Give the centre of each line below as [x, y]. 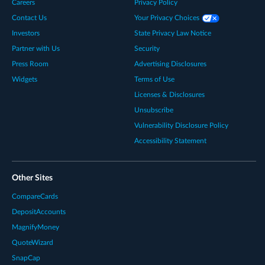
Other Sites [32, 178]
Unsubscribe [153, 110]
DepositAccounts [39, 211]
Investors [26, 33]
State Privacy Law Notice [172, 33]
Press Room [30, 64]
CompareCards [35, 196]
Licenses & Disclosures [169, 94]
